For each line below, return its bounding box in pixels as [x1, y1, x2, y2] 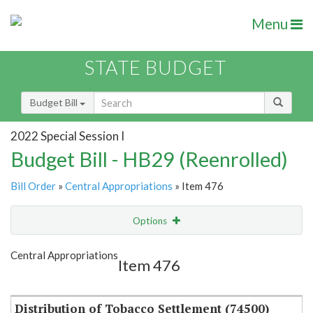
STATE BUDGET [85, 56, 226, 80]
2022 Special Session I [10, 128, 124, 143]
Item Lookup [14, 272, 69, 285]
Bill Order [10, 180, 56, 193]
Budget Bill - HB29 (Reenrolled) [10, 147, 288, 172]
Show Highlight [81, 243, 146, 255]
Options [133, 215, 169, 227]
